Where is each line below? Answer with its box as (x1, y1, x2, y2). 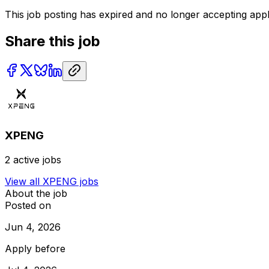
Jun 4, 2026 (5, 220, 61, 233)
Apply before (5, 242, 65, 255)
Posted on (5, 199, 51, 211)
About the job (5, 187, 67, 199)
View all (5, 175, 43, 187)
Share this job (5, 32, 100, 50)
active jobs (13, 153, 61, 166)
